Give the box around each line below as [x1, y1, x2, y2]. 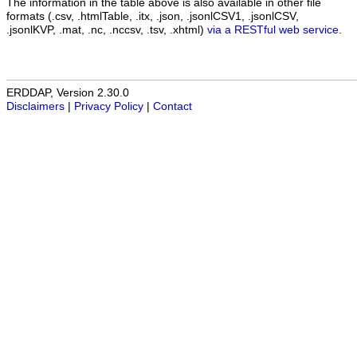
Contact [153, 100, 192, 113]
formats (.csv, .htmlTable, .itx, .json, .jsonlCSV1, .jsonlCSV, [6, 10, 299, 22]
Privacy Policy [74, 100, 143, 113]
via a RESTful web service [207, 23, 339, 36]
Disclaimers [6, 100, 65, 113]
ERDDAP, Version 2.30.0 [6, 87, 129, 100]
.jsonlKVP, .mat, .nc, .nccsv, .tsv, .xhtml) [6, 23, 207, 36]
